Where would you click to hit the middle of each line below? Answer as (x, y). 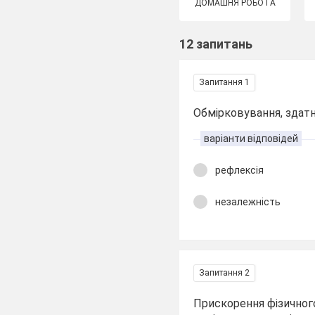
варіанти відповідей (251, 139)
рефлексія (240, 170)
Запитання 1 (225, 82)
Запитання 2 (225, 273)
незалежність (248, 201)
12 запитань (216, 44)
